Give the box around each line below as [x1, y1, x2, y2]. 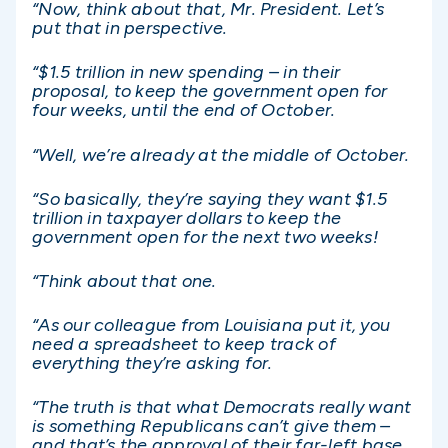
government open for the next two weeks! [32, 225, 378, 248]
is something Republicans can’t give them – [32, 415, 391, 438]
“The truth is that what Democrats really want [32, 396, 412, 419]
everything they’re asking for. [32, 352, 273, 375]
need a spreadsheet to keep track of [32, 333, 336, 356]
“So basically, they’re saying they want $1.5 [32, 187, 387, 210]
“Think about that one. [32, 269, 217, 292]
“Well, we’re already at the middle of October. [32, 143, 410, 166]
